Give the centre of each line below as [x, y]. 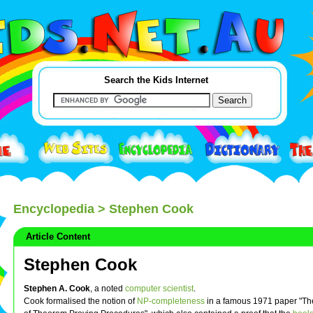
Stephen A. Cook [57, 289]
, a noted [108, 289]
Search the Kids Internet [156, 80]
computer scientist [159, 289]
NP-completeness [171, 301]
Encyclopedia [54, 209]
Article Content [55, 236]
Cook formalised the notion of [80, 301]
